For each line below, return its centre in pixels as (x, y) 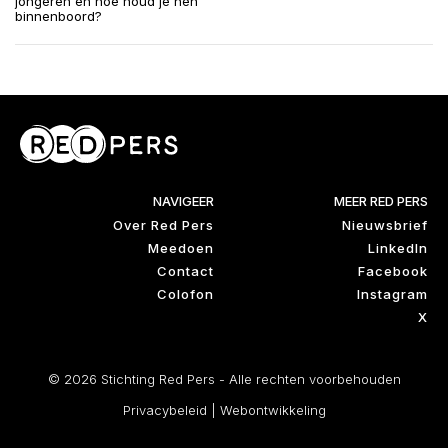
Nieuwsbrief (385, 224)
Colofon (185, 293)
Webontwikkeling (272, 409)
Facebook (393, 270)
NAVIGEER (183, 200)
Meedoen (181, 247)
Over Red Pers (163, 224)
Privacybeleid (164, 409)
